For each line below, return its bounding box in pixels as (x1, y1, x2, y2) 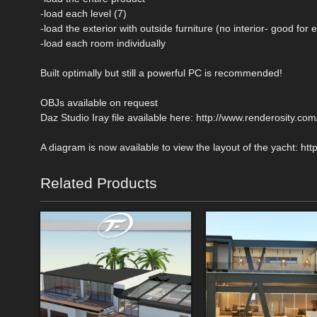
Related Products (40, 174, 157, 191)
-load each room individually (40, 37, 166, 49)
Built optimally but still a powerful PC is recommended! (40, 67, 282, 79)
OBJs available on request (40, 96, 158, 108)
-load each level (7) (40, 7, 127, 19)
